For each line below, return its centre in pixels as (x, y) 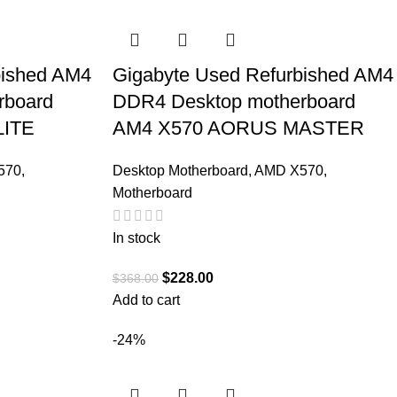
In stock (136, 238)
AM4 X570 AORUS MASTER (238, 128)
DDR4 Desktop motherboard (234, 101)
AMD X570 (289, 170)
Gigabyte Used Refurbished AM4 (253, 74)
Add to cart (146, 300)
